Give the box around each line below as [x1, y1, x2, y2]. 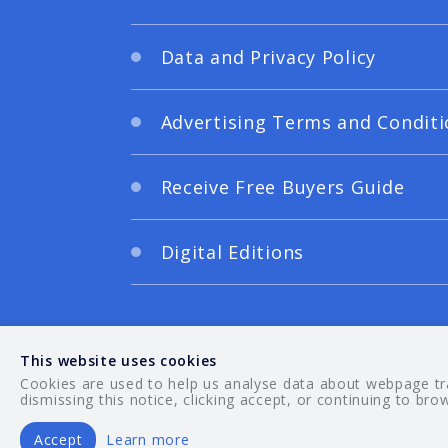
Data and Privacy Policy [160, 44, 377, 69]
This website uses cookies [20, 351, 217, 370]
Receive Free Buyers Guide [160, 174, 405, 199]
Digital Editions [160, 239, 305, 264]
